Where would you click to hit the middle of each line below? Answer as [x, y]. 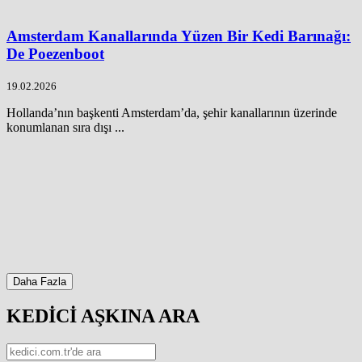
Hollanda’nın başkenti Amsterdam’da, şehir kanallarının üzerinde [172, 112]
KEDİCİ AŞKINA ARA [103, 316]
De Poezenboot [55, 54]
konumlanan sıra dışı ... [65, 127]
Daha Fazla [40, 281]
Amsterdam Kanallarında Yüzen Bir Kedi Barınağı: [179, 36]
